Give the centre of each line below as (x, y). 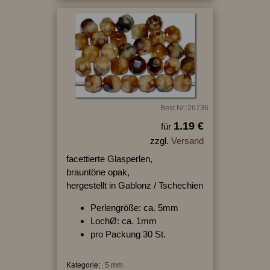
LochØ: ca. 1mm (123, 221)
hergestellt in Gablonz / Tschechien (134, 186)
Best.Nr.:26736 (184, 108)
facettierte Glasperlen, (109, 159)
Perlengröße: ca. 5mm (134, 208)
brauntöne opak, (98, 172)
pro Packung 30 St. (128, 234)
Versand (187, 141)
